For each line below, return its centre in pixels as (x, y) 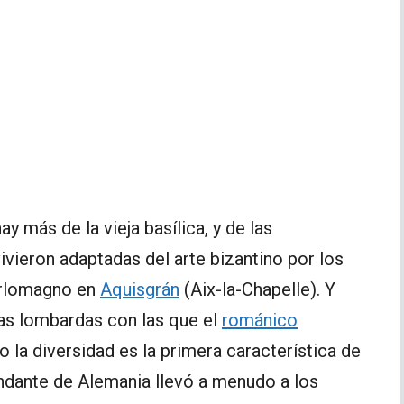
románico (260, 320)
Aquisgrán (140, 289)
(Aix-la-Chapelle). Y (257, 289)
